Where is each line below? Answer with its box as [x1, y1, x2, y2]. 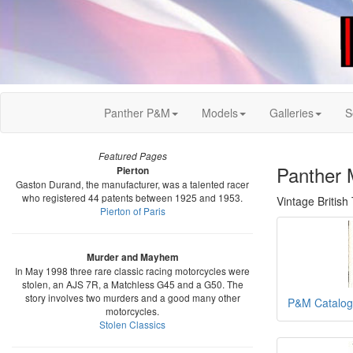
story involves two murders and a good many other [24, 291, 240, 304]
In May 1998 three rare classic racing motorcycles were [15, 264, 250, 277]
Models [202, 105, 238, 121]
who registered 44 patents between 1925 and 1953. [22, 191, 243, 204]
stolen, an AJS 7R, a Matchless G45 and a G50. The [21, 277, 243, 291]
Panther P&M [104, 105, 170, 121]
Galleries [269, 105, 314, 121]
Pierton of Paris [99, 204, 165, 217]
